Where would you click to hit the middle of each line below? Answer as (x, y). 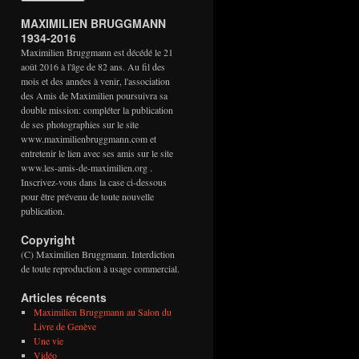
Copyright (48, 240)
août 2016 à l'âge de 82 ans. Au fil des (93, 67)
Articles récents (64, 297)
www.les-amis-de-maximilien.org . (87, 167)
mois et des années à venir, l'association (95, 81)
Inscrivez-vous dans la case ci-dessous (94, 182)
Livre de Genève (65, 326)
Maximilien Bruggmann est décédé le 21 (97, 52)
